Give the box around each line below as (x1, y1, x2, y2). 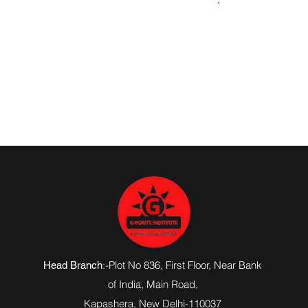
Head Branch (43, 259, 103, 271)
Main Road (146, 278, 195, 291)
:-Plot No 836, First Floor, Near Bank (102, 258, 263, 272)
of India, (107, 278, 146, 291)
